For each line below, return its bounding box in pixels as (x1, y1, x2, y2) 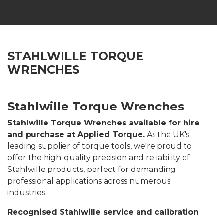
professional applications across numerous (7, 176, 170, 186)
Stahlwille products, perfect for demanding (7, 165, 176, 174)
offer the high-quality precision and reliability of (7, 153, 190, 162)
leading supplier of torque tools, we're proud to (7, 141, 192, 151)
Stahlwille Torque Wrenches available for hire (7, 118, 200, 127)
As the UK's (145, 130, 189, 139)
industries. (7, 188, 46, 197)
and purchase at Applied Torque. (7, 130, 145, 139)
